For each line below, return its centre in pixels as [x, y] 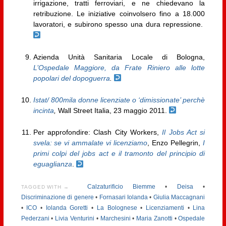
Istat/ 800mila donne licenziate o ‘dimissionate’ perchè [119, 100]
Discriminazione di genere [57, 197]
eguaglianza [52, 164]
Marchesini [115, 219]
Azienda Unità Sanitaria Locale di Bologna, [119, 57]
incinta [43, 110]
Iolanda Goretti [67, 208]
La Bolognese [117, 208]
